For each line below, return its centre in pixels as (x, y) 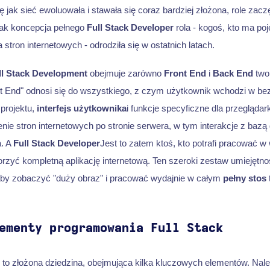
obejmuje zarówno (125, 74)
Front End (185, 74)
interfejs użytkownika (81, 108)
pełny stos (244, 178)
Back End (233, 74)
